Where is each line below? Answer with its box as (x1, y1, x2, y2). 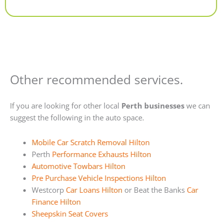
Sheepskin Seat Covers (31, 208, 108, 219)
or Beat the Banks (122, 184, 187, 195)
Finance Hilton (31, 196, 81, 207)
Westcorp (31, 184, 66, 195)
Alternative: (21, 1, 59, 12)
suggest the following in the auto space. (10, 112, 144, 123)
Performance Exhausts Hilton (52, 149, 151, 159)
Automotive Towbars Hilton (31, 161, 125, 171)
